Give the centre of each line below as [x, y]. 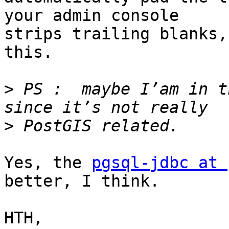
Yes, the [48, 163]
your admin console [91, 16]
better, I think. [82, 181]
